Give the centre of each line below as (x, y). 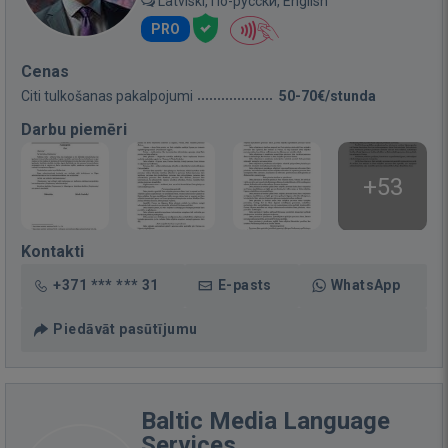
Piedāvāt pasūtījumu (125, 329)
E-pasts (244, 285)
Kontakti (52, 251)
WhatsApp (365, 285)
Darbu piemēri (74, 129)
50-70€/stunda (327, 96)
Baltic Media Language (265, 421)
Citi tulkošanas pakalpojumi (107, 96)
